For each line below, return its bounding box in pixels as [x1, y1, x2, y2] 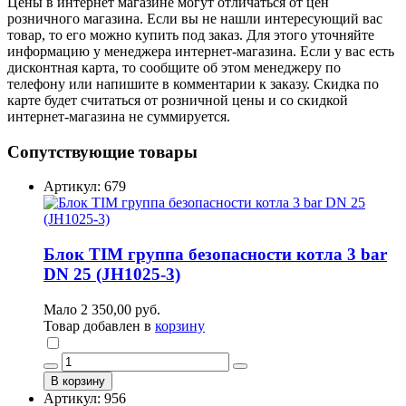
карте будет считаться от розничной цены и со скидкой [7, 92, 348, 108]
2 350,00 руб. [81, 301, 160, 317]
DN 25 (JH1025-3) [43, 265, 180, 285]
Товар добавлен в [43, 317, 155, 333]
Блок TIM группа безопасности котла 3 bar [43, 245, 387, 265]
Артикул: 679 [43, 179, 126, 195]
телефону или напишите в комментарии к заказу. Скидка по [7, 76, 379, 92]
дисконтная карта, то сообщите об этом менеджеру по [7, 60, 341, 75]
